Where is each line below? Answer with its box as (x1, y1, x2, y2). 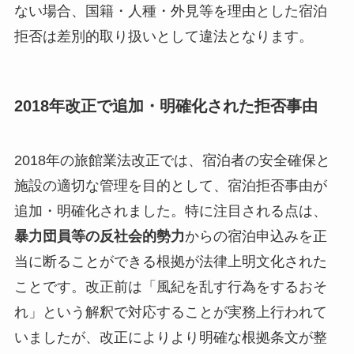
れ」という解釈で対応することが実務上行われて (13, 304, 327, 321)
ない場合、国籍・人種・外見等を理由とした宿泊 (13, 2, 327, 19)
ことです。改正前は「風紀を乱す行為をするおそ (13, 279, 327, 296)
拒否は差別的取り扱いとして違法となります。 (13, 28, 313, 44)
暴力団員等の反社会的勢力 (13, 228, 185, 245)
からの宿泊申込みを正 (184, 228, 327, 245)
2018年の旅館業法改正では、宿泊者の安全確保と (13, 153, 330, 169)
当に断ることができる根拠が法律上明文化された (13, 254, 327, 270)
